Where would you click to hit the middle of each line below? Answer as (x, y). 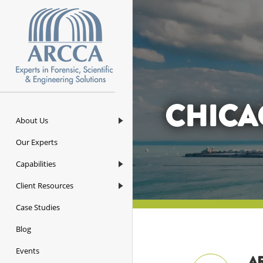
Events (28, 250)
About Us (32, 120)
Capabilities (36, 163)
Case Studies (38, 207)
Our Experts (37, 142)
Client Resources (45, 185)
